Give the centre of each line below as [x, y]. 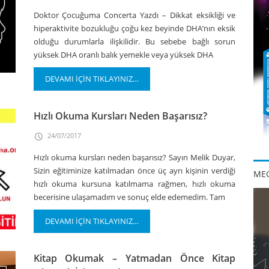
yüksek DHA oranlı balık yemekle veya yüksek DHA [123, 55]
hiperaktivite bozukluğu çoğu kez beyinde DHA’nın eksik [134, 28]
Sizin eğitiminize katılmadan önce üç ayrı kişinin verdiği [134, 171]
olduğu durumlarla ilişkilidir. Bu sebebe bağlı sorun [134, 41]
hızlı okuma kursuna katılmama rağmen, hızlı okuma [134, 184]
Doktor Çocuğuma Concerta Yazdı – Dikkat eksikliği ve [134, 15]
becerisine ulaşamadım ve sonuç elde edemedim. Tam [129, 197]
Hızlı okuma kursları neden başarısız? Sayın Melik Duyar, [134, 157]
